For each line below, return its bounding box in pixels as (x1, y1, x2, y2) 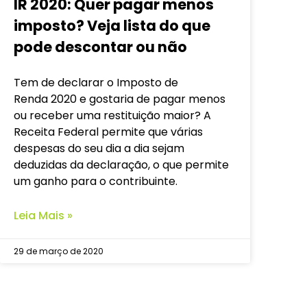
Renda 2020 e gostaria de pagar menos (14, 91, 225, 108)
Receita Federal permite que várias (14, 124, 203, 140)
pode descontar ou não (14, 37, 187, 58)
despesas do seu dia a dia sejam (14, 140, 184, 157)
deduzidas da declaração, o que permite (14, 157, 229, 173)
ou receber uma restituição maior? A (14, 108, 211, 124)
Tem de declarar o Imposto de (14, 75, 178, 91)
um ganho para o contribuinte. (14, 173, 177, 190)
